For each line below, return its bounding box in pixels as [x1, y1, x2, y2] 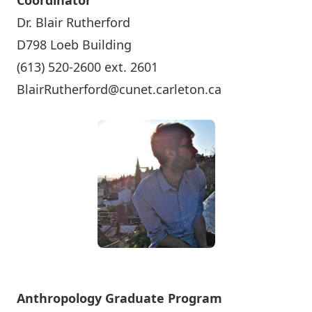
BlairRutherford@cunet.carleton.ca [17, 81, 221, 97]
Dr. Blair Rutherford [17, 14, 130, 31]
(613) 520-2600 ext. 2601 [17, 58, 158, 75]
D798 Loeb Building [17, 36, 132, 53]
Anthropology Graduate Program [17, 290, 222, 306]
